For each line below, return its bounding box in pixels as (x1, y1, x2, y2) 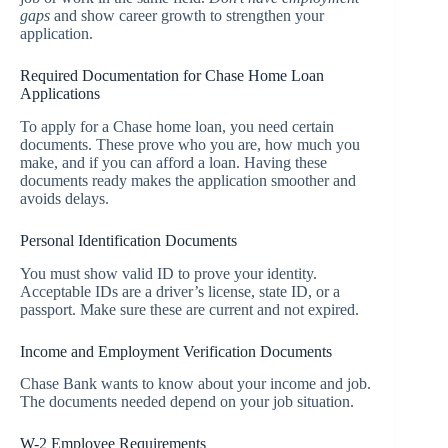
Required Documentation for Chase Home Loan (20, 67, 324, 85)
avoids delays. (20, 189, 109, 207)
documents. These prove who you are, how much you (20, 135, 360, 153)
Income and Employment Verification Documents (20, 342, 332, 360)
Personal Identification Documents (20, 231, 237, 249)
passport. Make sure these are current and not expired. (20, 300, 359, 318)
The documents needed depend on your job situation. (20, 393, 354, 411)
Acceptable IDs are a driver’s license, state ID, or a (20, 282, 340, 300)
